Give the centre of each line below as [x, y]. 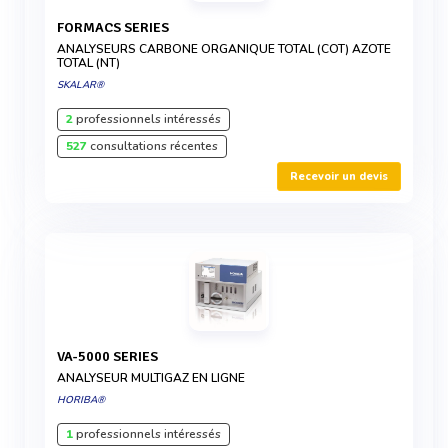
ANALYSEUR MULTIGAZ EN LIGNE [151, 378]
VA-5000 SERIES [111, 356]
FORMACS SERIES [116, 27]
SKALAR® [80, 85]
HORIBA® [81, 400]
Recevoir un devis [339, 176]
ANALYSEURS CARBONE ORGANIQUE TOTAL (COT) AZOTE [224, 49]
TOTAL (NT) [88, 63]
